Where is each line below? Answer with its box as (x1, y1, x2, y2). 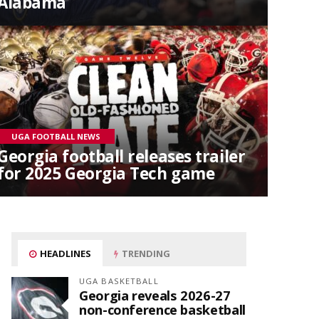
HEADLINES (38, 247, 92, 260)
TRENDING (120, 247, 171, 260)
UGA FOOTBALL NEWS (11, 131, 100, 142)
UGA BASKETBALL (79, 276, 159, 286)
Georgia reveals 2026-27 (79, 286, 231, 304)
